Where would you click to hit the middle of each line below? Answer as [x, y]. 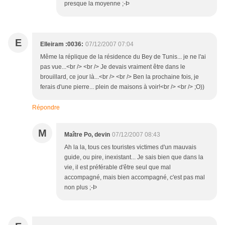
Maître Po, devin [87, 135]
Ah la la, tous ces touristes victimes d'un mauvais [130, 147]
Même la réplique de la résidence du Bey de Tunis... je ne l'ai [123, 57]
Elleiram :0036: [62, 44]
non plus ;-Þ [81, 188]
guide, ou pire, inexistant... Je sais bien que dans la [134, 157]
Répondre [46, 108]
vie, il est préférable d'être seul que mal [118, 167]
